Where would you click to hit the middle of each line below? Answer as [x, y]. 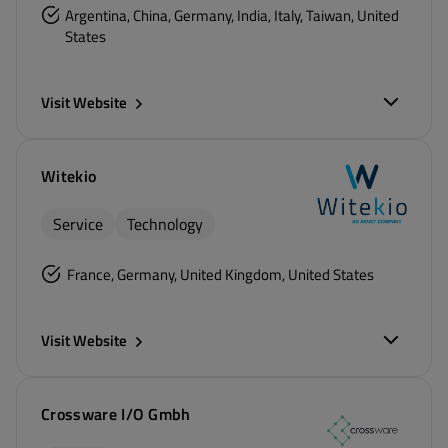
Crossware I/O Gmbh [116, 414]
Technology [165, 224]
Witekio [69, 176]
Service [78, 224]
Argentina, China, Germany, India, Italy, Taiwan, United [232, 15]
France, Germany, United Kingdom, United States [220, 274]
